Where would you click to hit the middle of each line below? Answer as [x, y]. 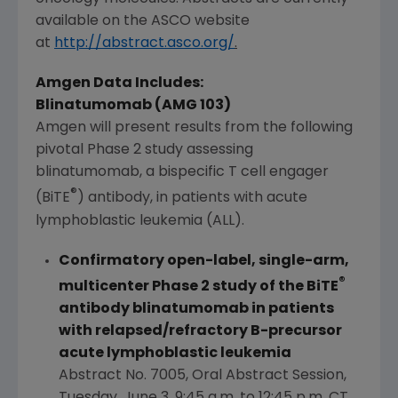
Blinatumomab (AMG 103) [133, 106]
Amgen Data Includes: [119, 84]
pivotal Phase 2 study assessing [144, 151]
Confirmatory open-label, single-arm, [203, 261]
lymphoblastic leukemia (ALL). [140, 221]
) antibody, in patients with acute [192, 199]
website [220, 22]
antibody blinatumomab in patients [196, 309]
